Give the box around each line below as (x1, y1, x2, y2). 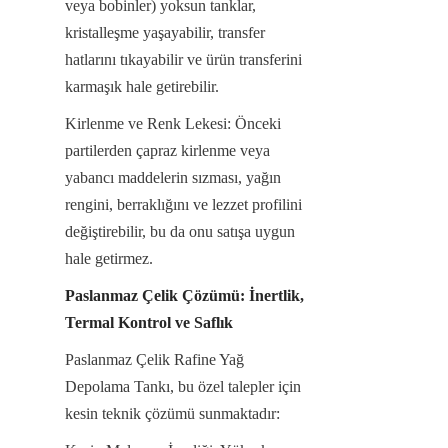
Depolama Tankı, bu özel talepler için (65, 377, 301, 395)
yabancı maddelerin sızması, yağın (65, 168, 281, 186)
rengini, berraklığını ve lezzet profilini (65, 195, 302, 213)
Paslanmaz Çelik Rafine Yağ (65, 350, 244, 368)
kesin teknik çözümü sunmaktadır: (65, 404, 280, 422)
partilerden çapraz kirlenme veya (65, 141, 270, 159)
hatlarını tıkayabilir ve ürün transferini (65, 50, 302, 68)
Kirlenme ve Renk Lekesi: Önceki (65, 114, 281, 132)
